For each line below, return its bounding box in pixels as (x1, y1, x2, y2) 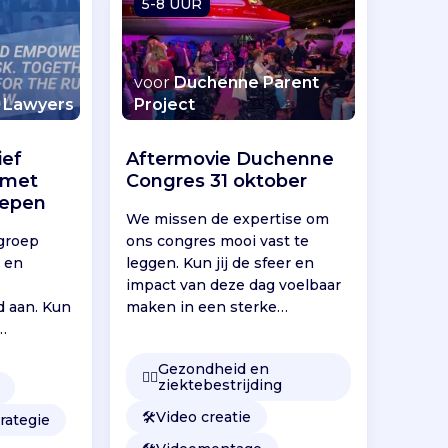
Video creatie (156, 407, 252, 426)
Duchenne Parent (174, 72, 320, 92)
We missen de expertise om (126, 209, 330, 228)
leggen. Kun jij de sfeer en (126, 253, 315, 272)
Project (134, 94, 196, 114)
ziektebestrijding (158, 375, 283, 394)
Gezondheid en (158, 359, 270, 378)
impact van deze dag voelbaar (126, 275, 342, 294)
